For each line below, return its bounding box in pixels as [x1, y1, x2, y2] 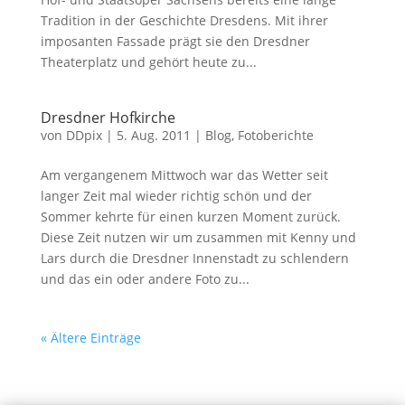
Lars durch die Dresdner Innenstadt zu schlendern [40, 250, 349, 267]
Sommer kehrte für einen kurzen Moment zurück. [40, 208, 341, 225]
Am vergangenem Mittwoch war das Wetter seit [40, 166, 328, 184]
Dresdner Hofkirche [40, 108, 175, 127]
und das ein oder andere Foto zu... [40, 270, 250, 287]
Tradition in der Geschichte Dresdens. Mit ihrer [40, 12, 328, 29]
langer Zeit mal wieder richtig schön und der [40, 187, 312, 204]
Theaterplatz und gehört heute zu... [40, 53, 257, 71]
